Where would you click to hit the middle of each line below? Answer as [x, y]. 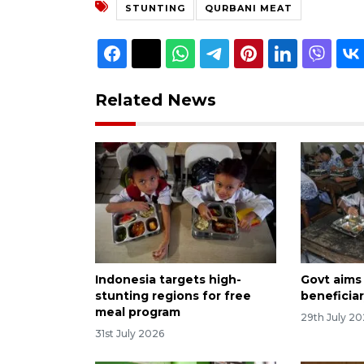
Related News [156, 100]
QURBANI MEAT [249, 8]
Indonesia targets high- [168, 279]
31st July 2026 [130, 333]
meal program [138, 312]
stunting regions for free [173, 295]
